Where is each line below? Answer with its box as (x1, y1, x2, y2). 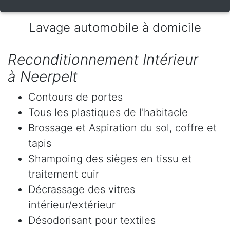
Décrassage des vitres (28, 183, 135, 196)
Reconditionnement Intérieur (8, 51, 198, 69)
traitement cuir (28, 168, 99, 181)
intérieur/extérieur (28, 199, 116, 212)
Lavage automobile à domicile (29, 20, 201, 35)
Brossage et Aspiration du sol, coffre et (28, 122, 217, 135)
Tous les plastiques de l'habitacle (28, 106, 188, 119)
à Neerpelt (8, 68, 78, 86)
